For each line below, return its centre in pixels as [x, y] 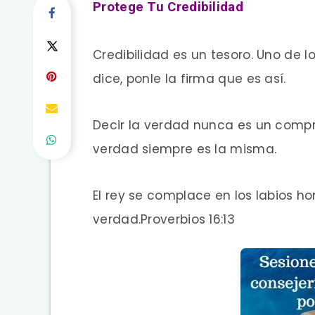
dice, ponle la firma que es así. [189, 78]
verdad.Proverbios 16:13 [164, 219]
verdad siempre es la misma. [185, 149]
